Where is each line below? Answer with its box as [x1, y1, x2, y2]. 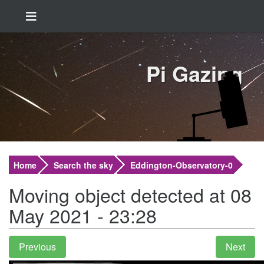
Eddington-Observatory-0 [130, 159, 233, 171]
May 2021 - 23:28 [9, 202, 157, 229]
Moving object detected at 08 [9, 181, 252, 208]
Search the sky [54, 159, 113, 171]
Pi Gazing [146, 58, 243, 88]
